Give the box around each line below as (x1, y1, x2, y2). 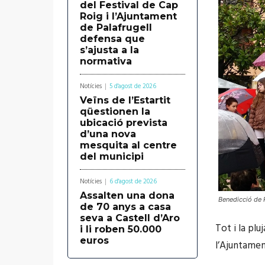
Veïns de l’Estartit (80, 94, 170, 106)
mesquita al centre (80, 139, 177, 151)
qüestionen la (80, 105, 150, 117)
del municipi (80, 150, 144, 162)
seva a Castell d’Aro (80, 212, 180, 224)
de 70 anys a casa (80, 201, 171, 212)
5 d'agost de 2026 (109, 80, 156, 92)
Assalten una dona (80, 189, 174, 201)
